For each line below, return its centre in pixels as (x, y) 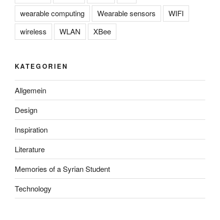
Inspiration (31, 129)
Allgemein (30, 90)
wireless (33, 31)
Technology (33, 188)
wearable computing (52, 13)
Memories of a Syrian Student (62, 168)
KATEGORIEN (41, 66)
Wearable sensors (126, 13)
